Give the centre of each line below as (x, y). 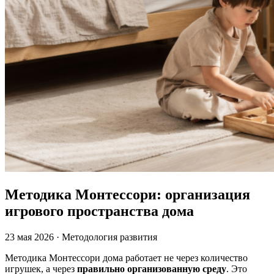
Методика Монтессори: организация (128, 194)
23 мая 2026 (29, 237)
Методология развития (109, 237)
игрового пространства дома (99, 211)
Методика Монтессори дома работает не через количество (126, 257)
